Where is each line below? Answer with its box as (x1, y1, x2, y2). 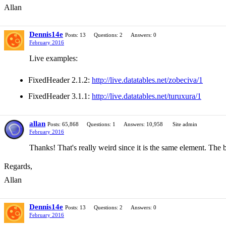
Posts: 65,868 (47, 121, 79, 128)
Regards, (4, 162, 32, 171)
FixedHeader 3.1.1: (28, 92, 92, 101)
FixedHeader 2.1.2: (28, 76, 92, 85)
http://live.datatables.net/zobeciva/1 (92, 76, 203, 85)
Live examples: (29, 54, 78, 63)
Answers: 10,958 (124, 121, 163, 128)
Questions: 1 (87, 121, 116, 128)
